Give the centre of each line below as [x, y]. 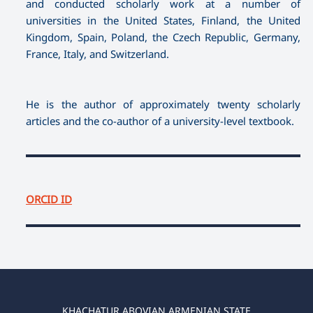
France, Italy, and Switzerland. [97, 53]
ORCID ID [49, 199]
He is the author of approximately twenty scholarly [163, 104]
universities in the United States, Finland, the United [163, 20]
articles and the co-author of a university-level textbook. [160, 121]
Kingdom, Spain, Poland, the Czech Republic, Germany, [163, 37]
